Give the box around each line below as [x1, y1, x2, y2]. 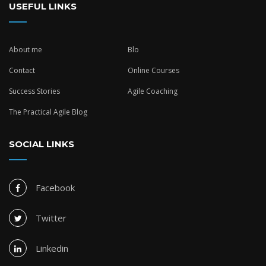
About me [9, 45, 42, 55]
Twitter [36, 212, 66, 224]
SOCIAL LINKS [9, 138, 74, 150]
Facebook [36, 182, 75, 194]
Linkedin [36, 242, 68, 254]
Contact [9, 65, 35, 75]
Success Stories [9, 86, 60, 96]
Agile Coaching [128, 86, 178, 96]
